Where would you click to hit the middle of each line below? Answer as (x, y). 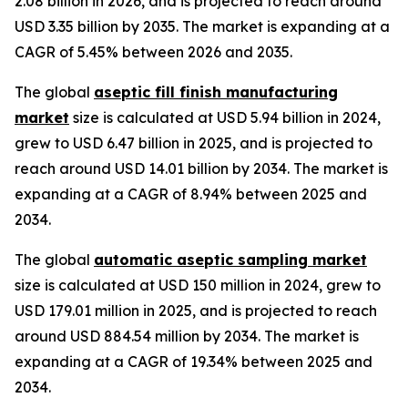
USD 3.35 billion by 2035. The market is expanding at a (202, 26)
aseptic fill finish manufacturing (216, 92)
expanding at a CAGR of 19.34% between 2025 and (194, 361)
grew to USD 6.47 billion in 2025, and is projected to (194, 143)
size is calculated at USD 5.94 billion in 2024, (225, 117)
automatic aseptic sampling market (230, 259)
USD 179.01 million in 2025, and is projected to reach (196, 310)
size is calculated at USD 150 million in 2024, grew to (198, 285)
